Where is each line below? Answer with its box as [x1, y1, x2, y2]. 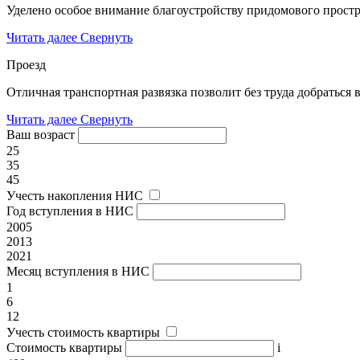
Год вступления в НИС [6, 203, 133, 218]
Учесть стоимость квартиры [6, 325, 160, 339]
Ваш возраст [6, 127, 75, 141]
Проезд [6, 57, 46, 72]
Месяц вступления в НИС [6, 264, 149, 278]
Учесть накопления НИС [6, 188, 143, 202]
